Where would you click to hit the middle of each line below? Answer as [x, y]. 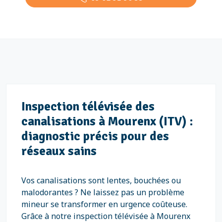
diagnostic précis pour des [95, 136]
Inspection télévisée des [88, 106]
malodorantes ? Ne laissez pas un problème [103, 192]
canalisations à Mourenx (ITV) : [107, 121]
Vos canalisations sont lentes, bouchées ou [101, 180]
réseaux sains [59, 151]
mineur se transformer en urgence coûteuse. [104, 204]
